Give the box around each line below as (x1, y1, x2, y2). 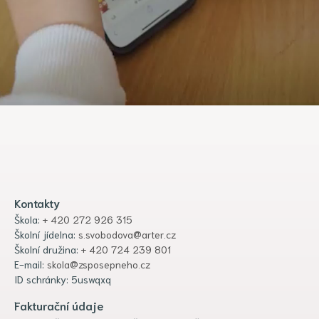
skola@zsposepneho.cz (47, 257, 150, 271)
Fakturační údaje (14, 297, 104, 313)
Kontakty (14, 194, 60, 210)
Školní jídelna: (14, 227, 78, 241)
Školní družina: (14, 242, 81, 256)
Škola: (14, 212, 43, 226)
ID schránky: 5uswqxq (14, 272, 111, 286)
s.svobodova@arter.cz (78, 227, 176, 241)
